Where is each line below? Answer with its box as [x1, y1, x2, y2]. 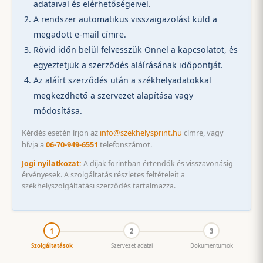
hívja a [22, 139, 46, 150]
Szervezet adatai [110, 242, 153, 250]
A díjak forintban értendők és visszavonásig [82, 158, 233, 168]
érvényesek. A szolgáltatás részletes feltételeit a [22, 169, 185, 180]
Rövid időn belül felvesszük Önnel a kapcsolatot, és [33, 44, 238, 56]
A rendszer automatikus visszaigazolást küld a [33, 14, 217, 25]
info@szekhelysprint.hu [100, 127, 182, 139]
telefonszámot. [98, 139, 152, 150]
